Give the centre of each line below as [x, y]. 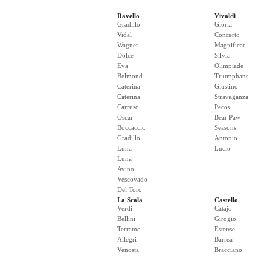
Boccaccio [131, 127]
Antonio [226, 138]
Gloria [223, 24]
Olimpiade [229, 66]
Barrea [223, 239]
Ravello [128, 16]
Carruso [128, 107]
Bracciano [228, 250]
